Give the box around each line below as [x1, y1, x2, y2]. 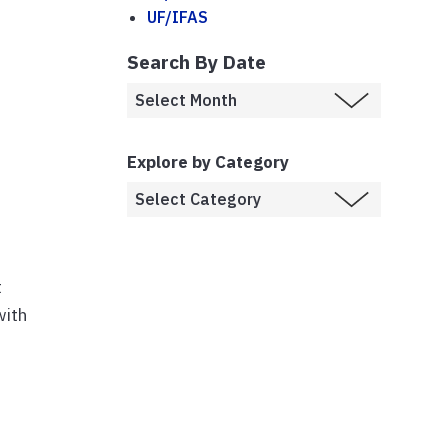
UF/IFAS [147, 6, 208, 27]
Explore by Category [127, 150, 289, 173]
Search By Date [127, 48, 266, 74]
